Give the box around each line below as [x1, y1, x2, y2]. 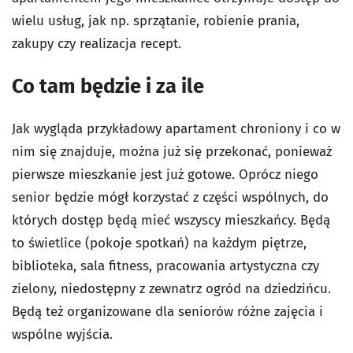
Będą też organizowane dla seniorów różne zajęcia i [12, 303, 323, 320]
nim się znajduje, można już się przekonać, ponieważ [12, 143, 332, 160]
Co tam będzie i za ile [12, 74, 204, 98]
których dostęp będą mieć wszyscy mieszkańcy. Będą [12, 212, 330, 229]
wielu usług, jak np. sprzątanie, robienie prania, [12, 13, 299, 29]
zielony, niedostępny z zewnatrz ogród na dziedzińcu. [12, 281, 331, 297]
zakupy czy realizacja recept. [12, 35, 189, 52]
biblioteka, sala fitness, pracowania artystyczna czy [12, 258, 319, 274]
